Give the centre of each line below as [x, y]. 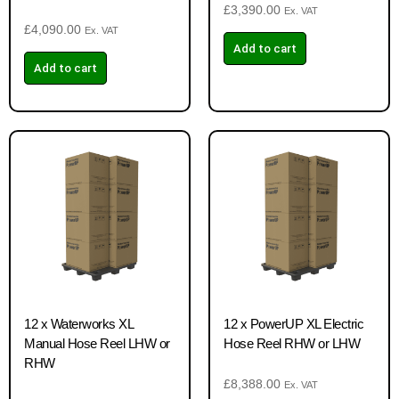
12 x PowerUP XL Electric [293, 324]
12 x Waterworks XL [78, 324]
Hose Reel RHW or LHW [292, 343]
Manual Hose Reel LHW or [97, 343]
